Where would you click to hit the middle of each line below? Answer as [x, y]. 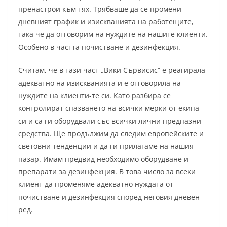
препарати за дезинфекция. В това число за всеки [107, 172]
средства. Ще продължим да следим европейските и [111, 134]
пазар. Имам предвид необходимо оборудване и [103, 159]
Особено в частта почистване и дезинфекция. [99, 47]
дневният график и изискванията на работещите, [106, 22]
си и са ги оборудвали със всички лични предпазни [110, 121]
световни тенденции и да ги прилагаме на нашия [106, 146]
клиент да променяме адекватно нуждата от [96, 184]
